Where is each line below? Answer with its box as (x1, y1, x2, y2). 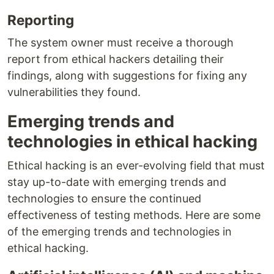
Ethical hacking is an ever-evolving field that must (7, 159, 265, 172)
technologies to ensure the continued (7, 192, 201, 206)
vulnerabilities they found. (7, 86, 141, 99)
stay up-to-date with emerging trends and (7, 176, 226, 189)
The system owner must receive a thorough (7, 36, 234, 50)
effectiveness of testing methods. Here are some (7, 209, 261, 222)
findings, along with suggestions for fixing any (7, 69, 247, 83)
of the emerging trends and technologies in (7, 225, 232, 239)
